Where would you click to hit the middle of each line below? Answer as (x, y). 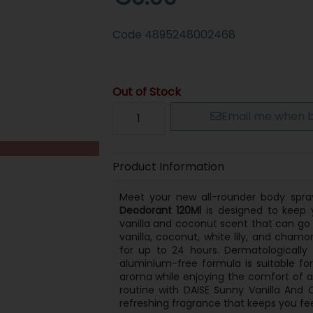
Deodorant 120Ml (160, 210)
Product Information (168, 166)
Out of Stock (146, 92)
